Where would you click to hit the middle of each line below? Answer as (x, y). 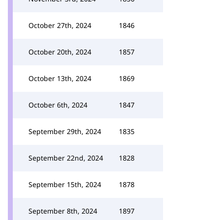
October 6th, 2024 (58, 105)
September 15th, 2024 (65, 184)
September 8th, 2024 (63, 211)
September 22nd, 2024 (66, 158)
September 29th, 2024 (65, 131)
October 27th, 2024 (60, 25)
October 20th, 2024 (60, 52)
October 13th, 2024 (60, 78)
